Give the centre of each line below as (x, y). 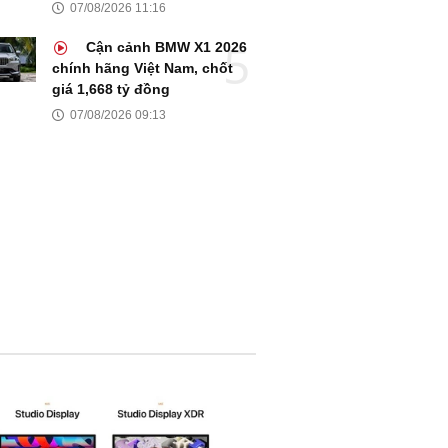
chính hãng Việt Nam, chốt (142, 68)
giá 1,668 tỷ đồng (111, 89)
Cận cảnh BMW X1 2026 (164, 47)
